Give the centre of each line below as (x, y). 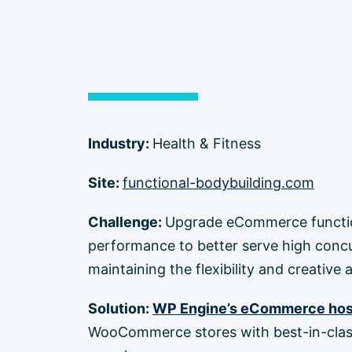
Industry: (120, 143)
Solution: (120, 308)
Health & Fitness (207, 143)
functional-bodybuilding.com (218, 183)
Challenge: (126, 222)
